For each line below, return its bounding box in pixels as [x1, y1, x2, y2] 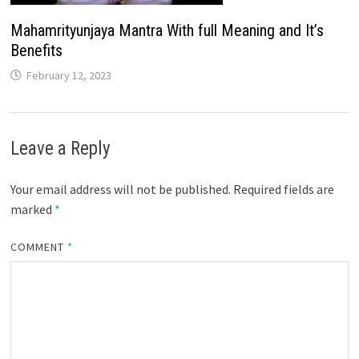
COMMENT [10, 239, 68, 254]
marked [10, 200, 54, 217]
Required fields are [232, 180, 334, 197]
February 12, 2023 [26, 67, 111, 83]
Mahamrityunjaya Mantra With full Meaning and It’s [10, 20, 324, 40]
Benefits [10, 40, 63, 60]
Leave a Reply [10, 137, 111, 159]
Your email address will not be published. [10, 180, 231, 197]
